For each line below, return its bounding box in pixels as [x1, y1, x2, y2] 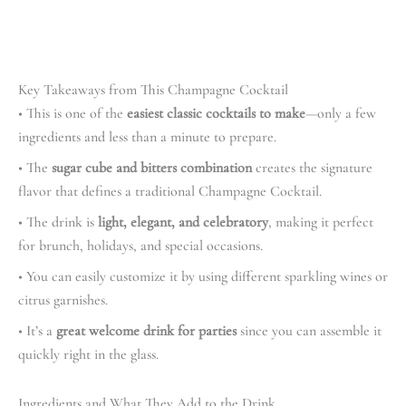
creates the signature [252, 158, 372, 177]
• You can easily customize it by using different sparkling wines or [18, 266, 388, 285]
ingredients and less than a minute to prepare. [18, 127, 276, 146]
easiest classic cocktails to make [127, 103, 305, 122]
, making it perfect [268, 212, 373, 231]
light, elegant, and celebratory [98, 212, 268, 231]
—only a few [305, 103, 376, 122]
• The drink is [18, 212, 98, 231]
